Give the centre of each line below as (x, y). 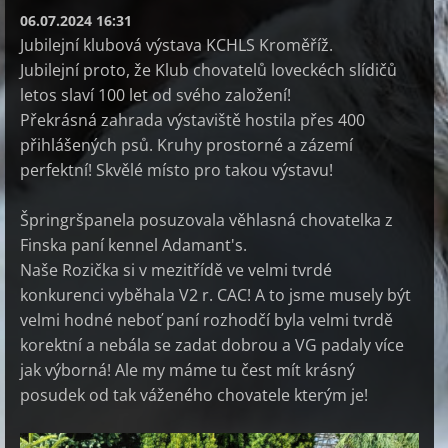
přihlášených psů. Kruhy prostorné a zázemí (186, 144)
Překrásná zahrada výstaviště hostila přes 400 (192, 119)
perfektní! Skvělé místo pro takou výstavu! (176, 169)
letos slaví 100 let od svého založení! (155, 94)
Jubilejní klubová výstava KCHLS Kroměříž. (176, 44)
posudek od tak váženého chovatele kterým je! (194, 394)
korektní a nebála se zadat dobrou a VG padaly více (212, 344)
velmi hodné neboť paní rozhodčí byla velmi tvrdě (206, 319)
